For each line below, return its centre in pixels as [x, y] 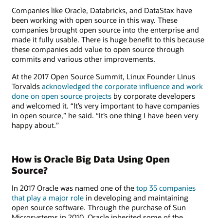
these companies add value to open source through [98, 49]
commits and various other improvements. [83, 59]
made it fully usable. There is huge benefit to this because [108, 39]
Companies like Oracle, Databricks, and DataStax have [102, 10]
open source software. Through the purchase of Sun [99, 207]
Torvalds [27, 86]
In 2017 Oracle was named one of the [74, 188]
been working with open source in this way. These [95, 20]
